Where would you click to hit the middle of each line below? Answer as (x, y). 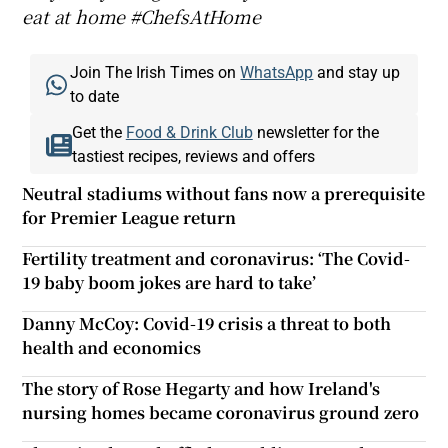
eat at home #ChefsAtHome (141, 15)
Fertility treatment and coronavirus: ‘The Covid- (216, 258)
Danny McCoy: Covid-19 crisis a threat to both (207, 323)
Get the (98, 131)
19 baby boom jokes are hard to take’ (169, 282)
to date (95, 95)
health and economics (112, 347)
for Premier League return (129, 217)
